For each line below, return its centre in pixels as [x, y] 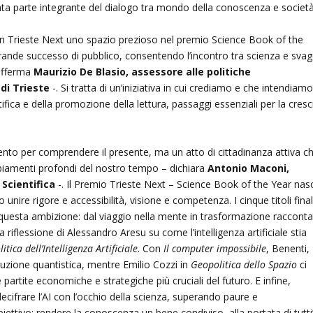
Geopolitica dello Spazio [244, 264]
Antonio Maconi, [249, 168]
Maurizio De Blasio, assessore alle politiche [143, 71]
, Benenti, [288, 248]
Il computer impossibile [215, 248]
